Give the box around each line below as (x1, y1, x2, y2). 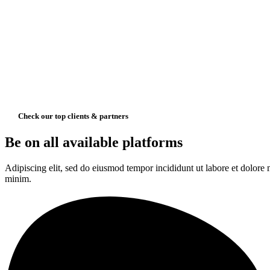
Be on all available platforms (5, 134, 183, 150)
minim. (5, 173, 31, 184)
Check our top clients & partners (17, 111, 128, 121)
